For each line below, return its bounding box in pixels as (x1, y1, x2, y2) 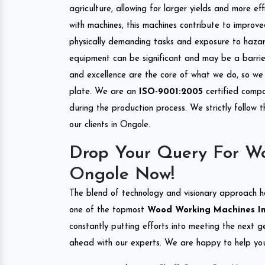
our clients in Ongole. (69, 120, 150, 130)
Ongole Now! (69, 165, 174, 184)
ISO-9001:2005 (139, 87, 203, 96)
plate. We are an (69, 87, 139, 96)
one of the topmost (69, 205, 144, 215)
